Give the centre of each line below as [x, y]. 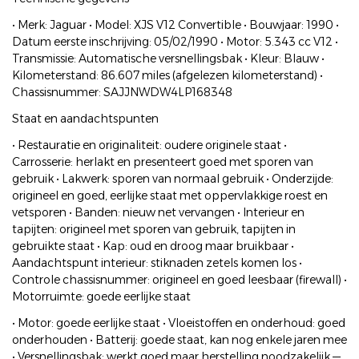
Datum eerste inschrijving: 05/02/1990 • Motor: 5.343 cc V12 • [175, 42]
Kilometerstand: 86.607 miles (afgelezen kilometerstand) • [167, 76]
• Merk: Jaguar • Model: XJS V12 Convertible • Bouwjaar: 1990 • [175, 25]
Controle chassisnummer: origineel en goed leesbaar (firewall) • [179, 280]
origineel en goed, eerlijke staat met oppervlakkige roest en [170, 196]
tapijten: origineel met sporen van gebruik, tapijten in [154, 230]
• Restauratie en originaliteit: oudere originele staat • [149, 145]
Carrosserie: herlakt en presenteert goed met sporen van [163, 162]
